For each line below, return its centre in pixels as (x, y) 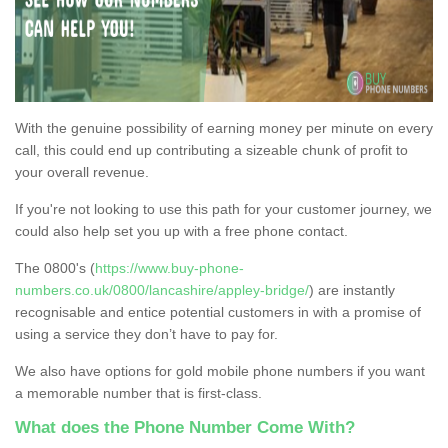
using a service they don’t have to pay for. (146, 333)
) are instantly (352, 289)
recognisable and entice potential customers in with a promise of (218, 311)
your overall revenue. (82, 171)
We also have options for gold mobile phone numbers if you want (220, 370)
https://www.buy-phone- (169, 267)
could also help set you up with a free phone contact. (181, 230)
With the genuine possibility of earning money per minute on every (224, 127)
